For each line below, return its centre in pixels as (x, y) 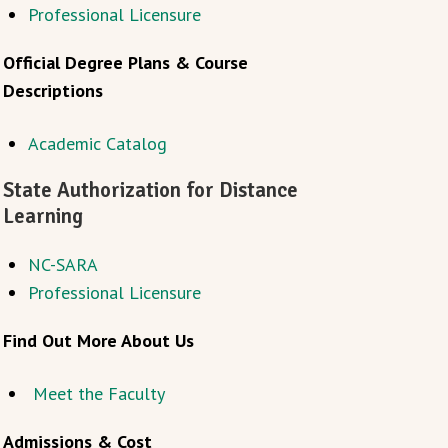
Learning (42, 216)
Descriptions (52, 90)
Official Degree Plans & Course (125, 62)
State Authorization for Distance (150, 190)
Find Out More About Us (98, 340)
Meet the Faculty (98, 393)
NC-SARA (62, 264)
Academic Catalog (97, 143)
